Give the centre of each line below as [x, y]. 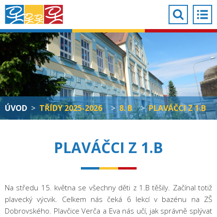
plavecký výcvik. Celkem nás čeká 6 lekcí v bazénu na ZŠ [108, 199]
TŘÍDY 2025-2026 [71, 108]
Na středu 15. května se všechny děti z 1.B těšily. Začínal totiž [108, 187]
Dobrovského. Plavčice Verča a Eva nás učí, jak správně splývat [108, 211]
